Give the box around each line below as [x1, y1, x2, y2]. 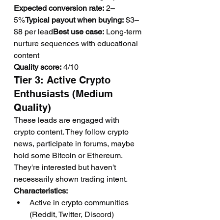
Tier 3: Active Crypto [14, 74, 113, 86]
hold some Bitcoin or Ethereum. [14, 151, 124, 160]
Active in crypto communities [29, 198, 131, 207]
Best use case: [53, 27, 104, 36]
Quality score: [14, 62, 61, 72]
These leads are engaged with [14, 115, 121, 125]
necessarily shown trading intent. [14, 174, 128, 184]
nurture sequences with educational [14, 39, 140, 48]
